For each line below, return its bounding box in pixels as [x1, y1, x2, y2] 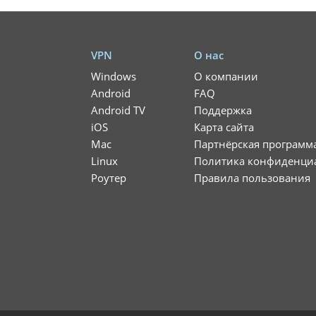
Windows [91, 69, 136, 83]
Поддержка [194, 103, 252, 117]
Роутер [91, 171, 126, 185]
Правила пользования [194, 171, 310, 185]
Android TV [91, 103, 145, 117]
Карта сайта [194, 120, 254, 134]
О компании [194, 69, 258, 83]
